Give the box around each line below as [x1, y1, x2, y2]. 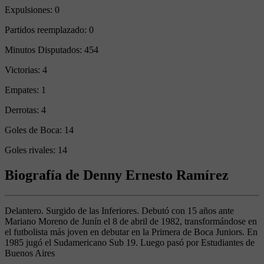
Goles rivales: [5, 145, 58, 156]
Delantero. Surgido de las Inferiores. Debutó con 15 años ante [5, 205, 234, 216]
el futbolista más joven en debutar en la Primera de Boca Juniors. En [5, 226, 258, 237]
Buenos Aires [5, 247, 55, 258]
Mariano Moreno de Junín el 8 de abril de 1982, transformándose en [5, 216, 257, 226]
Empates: [5, 85, 41, 95]
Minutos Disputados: [5, 45, 84, 55]
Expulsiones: [5, 5, 55, 15]
